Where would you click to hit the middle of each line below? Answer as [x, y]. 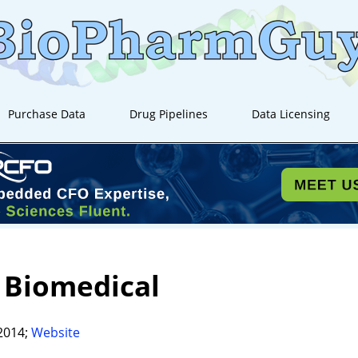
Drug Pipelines [169, 114]
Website [56, 332]
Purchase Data [47, 114]
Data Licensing [291, 114]
